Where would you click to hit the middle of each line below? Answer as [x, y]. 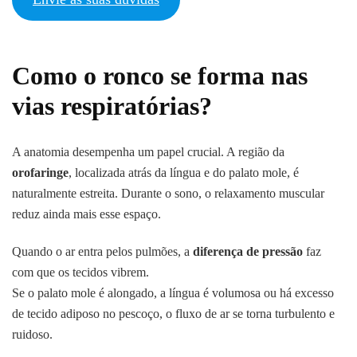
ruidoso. [32, 335]
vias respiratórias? [112, 106]
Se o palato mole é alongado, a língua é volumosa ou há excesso [173, 293]
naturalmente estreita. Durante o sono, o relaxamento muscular [168, 194]
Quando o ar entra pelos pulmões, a [102, 252]
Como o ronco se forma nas [160, 75]
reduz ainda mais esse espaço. [86, 214]
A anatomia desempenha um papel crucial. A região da [148, 152]
